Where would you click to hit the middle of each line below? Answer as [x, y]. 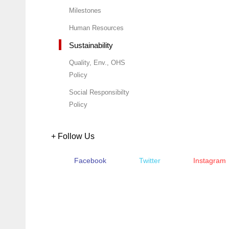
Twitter [150, 160]
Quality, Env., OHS [97, 62]
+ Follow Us [73, 136]
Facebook [90, 160]
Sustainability [91, 45]
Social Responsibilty [99, 92]
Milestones [85, 10]
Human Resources [96, 28]
